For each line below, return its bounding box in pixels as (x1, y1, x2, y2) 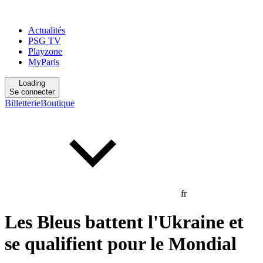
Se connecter (9, 87, 55, 96)
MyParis (28, 57, 59, 67)
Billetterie (5, 98, 41, 108)
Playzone (28, 46, 62, 56)
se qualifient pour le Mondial (5, 233, 237, 255)
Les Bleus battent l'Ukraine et (5, 211, 244, 233)
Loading (19, 79, 45, 87)
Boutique (41, 98, 75, 108)
